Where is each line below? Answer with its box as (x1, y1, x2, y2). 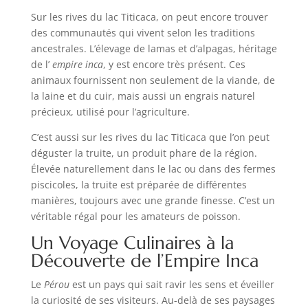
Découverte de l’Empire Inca (30, 249, 258, 272)
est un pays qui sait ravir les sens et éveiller (69, 277, 274, 291)
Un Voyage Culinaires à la (30, 231, 234, 254)
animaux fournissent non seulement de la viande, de (30, 73, 275, 87)
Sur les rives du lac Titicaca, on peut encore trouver (30, 10, 268, 23)
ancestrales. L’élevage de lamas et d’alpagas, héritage (30, 41, 277, 55)
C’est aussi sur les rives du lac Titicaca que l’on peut (30, 130, 269, 144)
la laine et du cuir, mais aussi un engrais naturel (30, 89, 255, 102)
